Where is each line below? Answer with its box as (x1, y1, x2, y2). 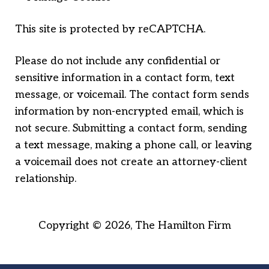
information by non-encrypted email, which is (15, 105, 244, 118)
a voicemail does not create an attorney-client (15, 156, 247, 169)
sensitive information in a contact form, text (15, 71, 235, 85)
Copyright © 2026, (38, 219, 135, 232)
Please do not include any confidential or (15, 55, 220, 68)
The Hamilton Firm (134, 219, 231, 232)
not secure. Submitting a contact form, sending (15, 122, 247, 135)
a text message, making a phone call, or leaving (15, 139, 252, 152)
